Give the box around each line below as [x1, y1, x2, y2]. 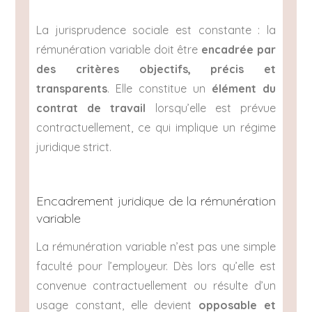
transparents [36, 81, 108, 96]
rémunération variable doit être [36, 42, 201, 57]
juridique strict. [36, 140, 112, 155]
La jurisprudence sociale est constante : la [36, 23, 276, 38]
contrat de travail [36, 101, 146, 116]
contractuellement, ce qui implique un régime [36, 120, 276, 135]
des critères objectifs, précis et [36, 62, 276, 77]
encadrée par [201, 42, 276, 57]
